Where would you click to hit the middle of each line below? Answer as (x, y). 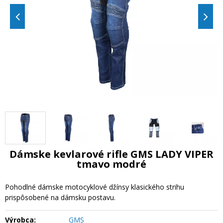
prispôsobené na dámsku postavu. (60, 197)
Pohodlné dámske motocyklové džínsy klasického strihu (95, 187)
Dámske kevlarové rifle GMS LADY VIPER (111, 154)
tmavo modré (111, 164)
